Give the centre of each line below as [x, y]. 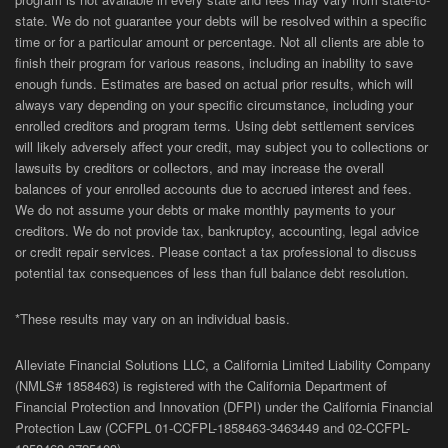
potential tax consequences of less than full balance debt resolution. [212, 273]
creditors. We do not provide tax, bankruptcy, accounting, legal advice [217, 231]
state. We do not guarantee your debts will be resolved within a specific [221, 21]
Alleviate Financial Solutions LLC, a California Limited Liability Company [223, 365]
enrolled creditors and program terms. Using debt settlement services [215, 126]
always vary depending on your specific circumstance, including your [214, 105]
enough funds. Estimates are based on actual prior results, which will [214, 84]
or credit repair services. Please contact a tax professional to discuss [216, 252]
